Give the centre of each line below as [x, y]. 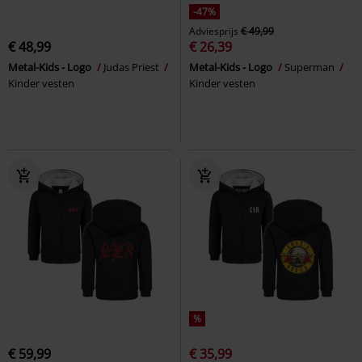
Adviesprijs [214, 31]
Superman [311, 67]
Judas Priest [133, 67]
